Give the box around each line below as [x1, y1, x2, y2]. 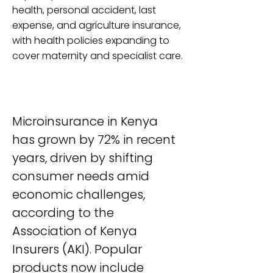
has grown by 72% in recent [12, 131, 179, 148]
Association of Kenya [12, 222, 140, 239]
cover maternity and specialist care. [12, 49, 183, 63]
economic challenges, [12, 186, 148, 203]
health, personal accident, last [12, 3, 156, 17]
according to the [12, 204, 117, 221]
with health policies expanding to [12, 34, 169, 48]
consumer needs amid [12, 168, 152, 185]
